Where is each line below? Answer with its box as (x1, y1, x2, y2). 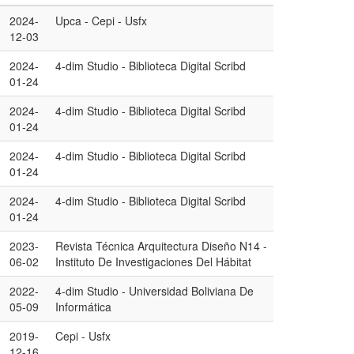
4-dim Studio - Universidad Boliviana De (55, 283, 254, 299)
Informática (55, 299, 111, 314)
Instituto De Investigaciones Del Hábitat (55, 254, 251, 269)
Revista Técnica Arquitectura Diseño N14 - (55, 238, 267, 254)
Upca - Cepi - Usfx (55, 13, 147, 28)
